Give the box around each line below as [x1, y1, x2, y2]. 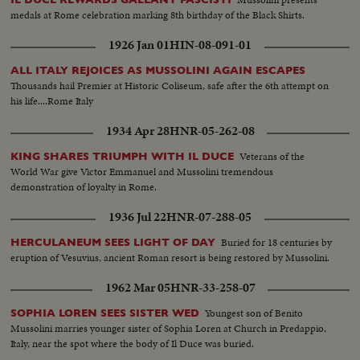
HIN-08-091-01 [170, 35, 252, 54]
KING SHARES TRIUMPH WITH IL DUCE [10, 149, 235, 162]
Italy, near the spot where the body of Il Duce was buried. [10, 335, 255, 351]
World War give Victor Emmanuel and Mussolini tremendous [10, 163, 274, 179]
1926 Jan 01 [108, 35, 170, 54]
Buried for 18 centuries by [221, 234, 333, 250]
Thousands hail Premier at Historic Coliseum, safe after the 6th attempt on [10, 77, 329, 93]
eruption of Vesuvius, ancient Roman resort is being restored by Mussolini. [10, 249, 330, 265]
